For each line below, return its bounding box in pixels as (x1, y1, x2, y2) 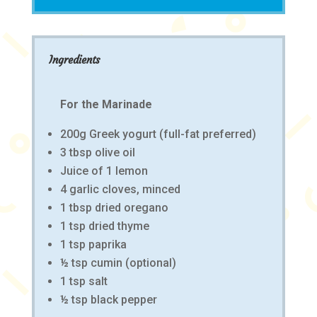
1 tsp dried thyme (59, 219, 149, 234)
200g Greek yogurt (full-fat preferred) (59, 127, 256, 142)
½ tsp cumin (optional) (59, 256, 176, 270)
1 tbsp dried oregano (59, 201, 168, 215)
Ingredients (48, 53, 100, 67)
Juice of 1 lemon (59, 164, 148, 178)
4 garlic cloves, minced (59, 183, 180, 197)
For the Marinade (59, 98, 152, 112)
